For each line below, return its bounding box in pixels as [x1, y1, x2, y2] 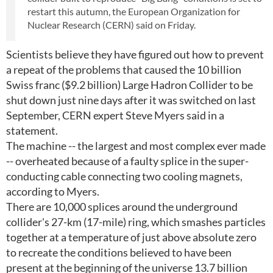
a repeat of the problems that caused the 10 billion [6, 63, 241, 76]
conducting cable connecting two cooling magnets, [6, 169, 243, 183]
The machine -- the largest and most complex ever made [6, 139, 266, 152]
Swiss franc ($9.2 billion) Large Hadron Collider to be [6, 78, 253, 91]
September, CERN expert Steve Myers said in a [6, 108, 224, 122]
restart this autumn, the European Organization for [27, 5, 240, 17]
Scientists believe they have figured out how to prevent [6, 48, 264, 61]
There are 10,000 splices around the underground [6, 200, 238, 213]
